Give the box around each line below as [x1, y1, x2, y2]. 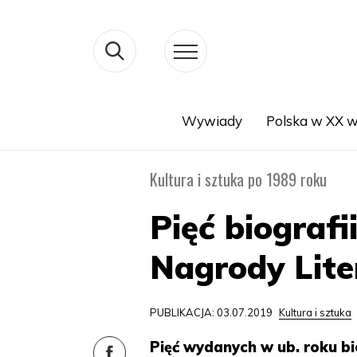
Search [75, 132, 112, 147]
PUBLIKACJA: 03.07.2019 [150, 306, 276, 319]
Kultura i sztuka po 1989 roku [150, 167, 328, 191]
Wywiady [181, 112, 242, 129]
